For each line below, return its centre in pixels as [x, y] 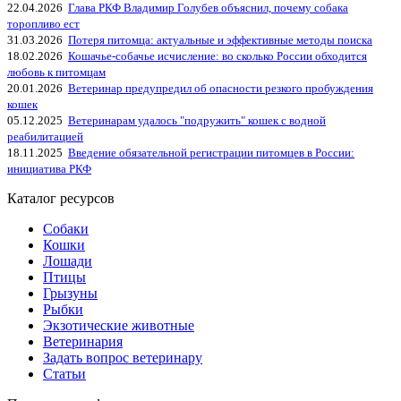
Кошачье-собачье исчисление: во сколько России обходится [218, 55]
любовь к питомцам [56, 72]
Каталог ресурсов [61, 198]
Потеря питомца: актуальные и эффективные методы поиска [220, 39]
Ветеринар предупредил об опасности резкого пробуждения [221, 88]
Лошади [68, 260]
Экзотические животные [119, 325]
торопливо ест [43, 23]
